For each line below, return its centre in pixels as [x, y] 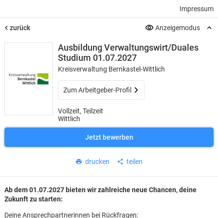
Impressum [197, 9]
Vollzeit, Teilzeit [80, 111]
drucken [97, 162]
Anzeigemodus [178, 28]
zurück [20, 28]
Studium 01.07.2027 [97, 58]
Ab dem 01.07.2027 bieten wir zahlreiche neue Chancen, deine [100, 190]
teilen [135, 162]
